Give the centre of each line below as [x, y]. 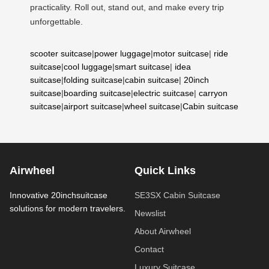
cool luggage [88, 66]
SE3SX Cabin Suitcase [177, 195]
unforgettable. [56, 21]
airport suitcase [93, 106]
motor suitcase [181, 53]
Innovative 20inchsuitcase [59, 195]
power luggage [122, 53]
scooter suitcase [61, 53]
